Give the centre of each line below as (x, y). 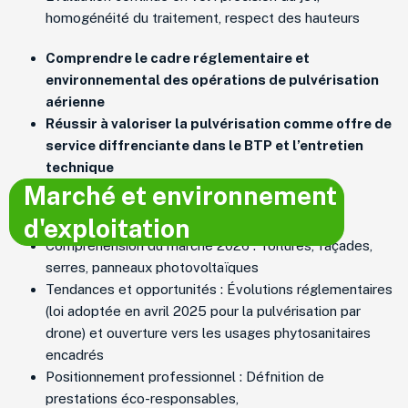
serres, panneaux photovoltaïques (152, 267)
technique (80, 167)
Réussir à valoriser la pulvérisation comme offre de (219, 123)
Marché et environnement (180, 195)
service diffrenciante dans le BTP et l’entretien (204, 145)
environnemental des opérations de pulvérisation (212, 79)
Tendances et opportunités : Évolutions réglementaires (219, 289)
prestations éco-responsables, (142, 398)
